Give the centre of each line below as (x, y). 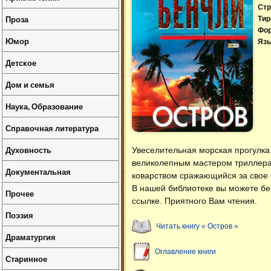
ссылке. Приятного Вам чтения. (194, 201)
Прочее (20, 193)
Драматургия (31, 237)
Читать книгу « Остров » (197, 226)
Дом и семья (30, 84)
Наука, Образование (44, 106)
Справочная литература (52, 128)
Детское (21, 63)
